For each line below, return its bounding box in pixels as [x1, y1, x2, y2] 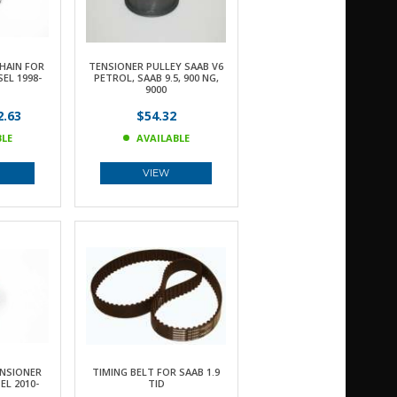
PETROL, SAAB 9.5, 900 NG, [93, 71, 219, 84]
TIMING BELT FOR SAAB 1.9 [92, 365, 220, 378]
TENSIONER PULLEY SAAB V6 [89, 59, 223, 73]
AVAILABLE [136, 131, 190, 144]
